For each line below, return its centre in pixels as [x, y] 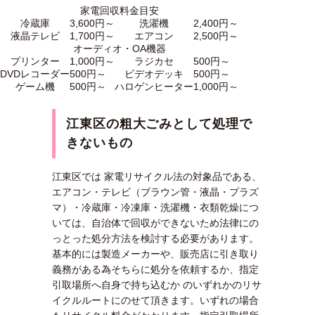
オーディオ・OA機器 [119, 49]
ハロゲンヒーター [154, 86]
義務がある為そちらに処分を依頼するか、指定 [155, 269]
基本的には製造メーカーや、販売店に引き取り [155, 254]
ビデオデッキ [154, 74]
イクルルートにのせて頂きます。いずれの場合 [155, 300]
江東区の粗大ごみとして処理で [159, 124]
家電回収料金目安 [119, 11]
